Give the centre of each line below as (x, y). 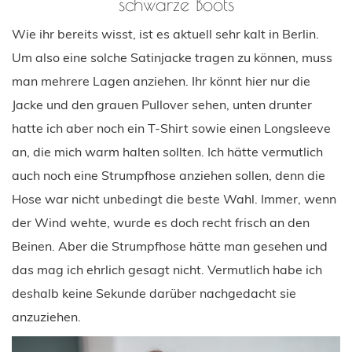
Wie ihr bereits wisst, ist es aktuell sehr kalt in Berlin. (165, 33)
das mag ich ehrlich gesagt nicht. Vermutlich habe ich (167, 269)
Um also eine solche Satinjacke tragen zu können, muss (172, 57)
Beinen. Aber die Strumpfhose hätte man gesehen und (170, 246)
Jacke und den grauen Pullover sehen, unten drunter (162, 104)
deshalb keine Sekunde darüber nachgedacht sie (154, 293)
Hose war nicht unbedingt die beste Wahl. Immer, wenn (174, 198)
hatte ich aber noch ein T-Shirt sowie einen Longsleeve (171, 128)
